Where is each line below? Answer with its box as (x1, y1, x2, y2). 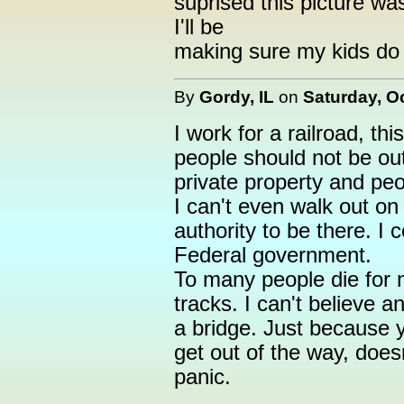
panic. (174, 365, 231, 389)
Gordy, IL (199, 87, 274, 106)
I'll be (174, 15, 224, 39)
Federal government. (174, 243, 372, 267)
